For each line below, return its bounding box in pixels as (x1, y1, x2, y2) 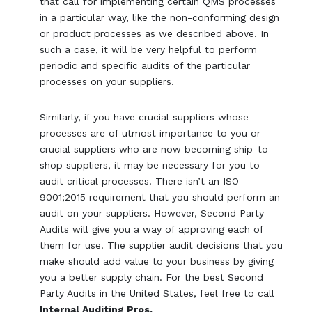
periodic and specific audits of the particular (40, 59, 251, 71)
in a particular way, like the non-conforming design (40, 11, 280, 23)
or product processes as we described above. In (40, 27, 270, 39)
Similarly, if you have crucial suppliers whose (40, 111, 249, 123)
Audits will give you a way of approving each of (40, 223, 264, 235)
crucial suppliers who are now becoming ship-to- (40, 143, 274, 155)
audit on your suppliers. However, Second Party (40, 207, 265, 219)
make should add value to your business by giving (40, 255, 274, 267)
